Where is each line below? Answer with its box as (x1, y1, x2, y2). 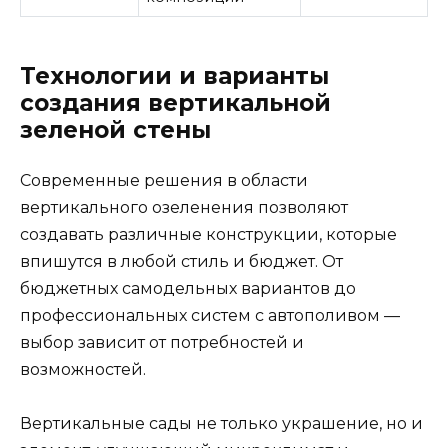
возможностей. (20, 359, 146, 379)
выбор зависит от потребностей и (20, 332, 304, 352)
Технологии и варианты (20, 61, 329, 90)
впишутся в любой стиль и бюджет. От (20, 251, 343, 271)
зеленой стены (20, 115, 211, 144)
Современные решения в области (20, 170, 308, 190)
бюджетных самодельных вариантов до (20, 278, 356, 298)
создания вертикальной (20, 88, 331, 117)
